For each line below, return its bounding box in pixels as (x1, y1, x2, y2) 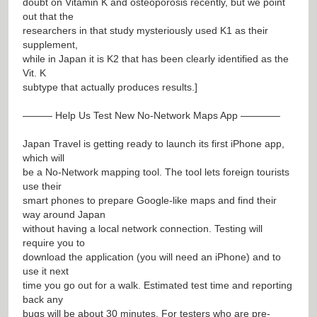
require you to (23, 236, 85, 248)
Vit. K (23, 67, 46, 79)
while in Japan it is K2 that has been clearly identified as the (23, 52, 289, 64)
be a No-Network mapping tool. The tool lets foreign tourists (23, 166, 289, 178)
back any (23, 293, 63, 305)
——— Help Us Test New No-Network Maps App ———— (23, 109, 280, 121)
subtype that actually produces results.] (23, 81, 197, 93)
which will (23, 151, 64, 163)
